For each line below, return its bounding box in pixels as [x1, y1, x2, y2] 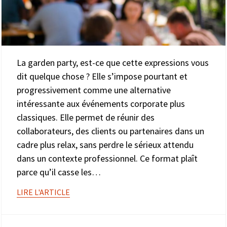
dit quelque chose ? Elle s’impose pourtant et [17, 70, 187, 82]
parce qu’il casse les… [17, 166, 101, 178]
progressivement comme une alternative [17, 84, 171, 96]
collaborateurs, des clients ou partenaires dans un [17, 125, 204, 137]
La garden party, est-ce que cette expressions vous [17, 56, 209, 68]
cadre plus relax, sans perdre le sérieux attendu [17, 138, 194, 150]
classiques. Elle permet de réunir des [17, 111, 155, 123]
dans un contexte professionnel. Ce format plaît [17, 152, 198, 164]
